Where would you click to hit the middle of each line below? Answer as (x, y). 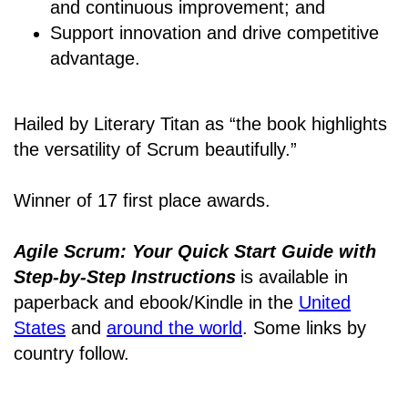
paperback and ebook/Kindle (128, 302)
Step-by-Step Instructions (125, 276)
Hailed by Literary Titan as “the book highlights (200, 123)
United (325, 302)
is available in (294, 276)
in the (271, 302)
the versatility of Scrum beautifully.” (155, 149)
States (40, 327)
